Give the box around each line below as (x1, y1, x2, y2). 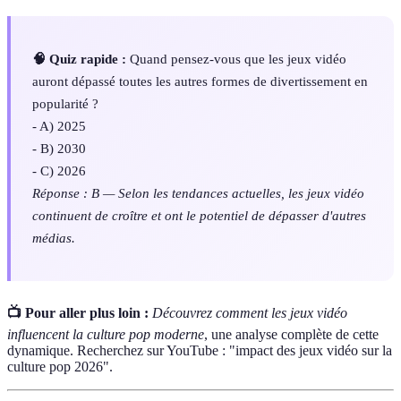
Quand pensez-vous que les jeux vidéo (126, 51, 346, 67)
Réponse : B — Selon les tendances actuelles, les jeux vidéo (32, 185, 364, 201)
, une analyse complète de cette (204, 326, 379, 342)
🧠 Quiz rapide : (32, 51, 126, 67)
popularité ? (32, 96, 98, 112)
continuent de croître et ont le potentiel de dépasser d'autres (32, 208, 366, 224)
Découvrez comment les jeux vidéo (152, 304, 347, 320)
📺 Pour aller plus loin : (7, 304, 149, 320)
